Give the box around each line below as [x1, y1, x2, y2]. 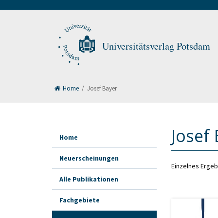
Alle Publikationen [59, 175, 118, 183]
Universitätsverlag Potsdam [102, 39, 210, 53]
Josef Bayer [87, 84, 117, 92]
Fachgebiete [59, 196, 100, 204]
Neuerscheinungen [59, 154, 119, 163]
